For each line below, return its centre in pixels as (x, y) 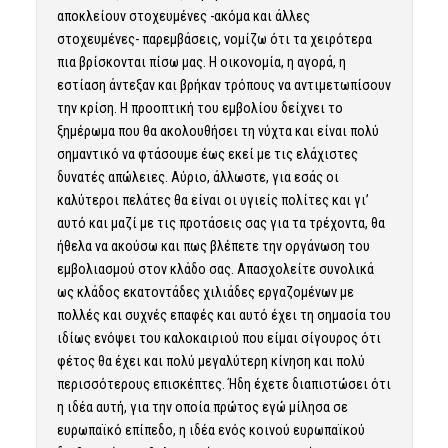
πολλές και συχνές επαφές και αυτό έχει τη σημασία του (223, 314)
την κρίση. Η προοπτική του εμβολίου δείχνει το (199, 107)
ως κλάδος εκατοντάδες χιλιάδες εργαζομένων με (205, 291)
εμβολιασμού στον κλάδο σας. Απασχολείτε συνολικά (215, 268)
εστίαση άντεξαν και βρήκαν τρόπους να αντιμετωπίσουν (223, 84)
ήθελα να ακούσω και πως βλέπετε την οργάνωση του (213, 245)
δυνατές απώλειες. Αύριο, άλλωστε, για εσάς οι (197, 176)
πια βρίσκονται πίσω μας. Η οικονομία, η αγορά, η (201, 61)
